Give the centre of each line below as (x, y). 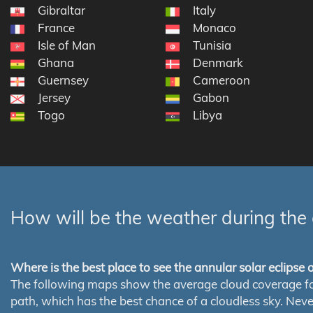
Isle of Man (67, 45)
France (56, 28)
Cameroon (221, 80)
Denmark (218, 63)
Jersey (54, 98)
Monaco (214, 28)
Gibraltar (61, 10)
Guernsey (63, 80)
